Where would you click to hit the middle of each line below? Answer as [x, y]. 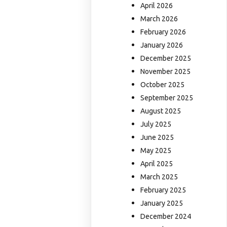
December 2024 [166, 217]
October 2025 [163, 85]
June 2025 [157, 138]
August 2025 [161, 111]
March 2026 [159, 19]
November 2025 [166, 72]
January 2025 [162, 203]
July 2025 [156, 124]
